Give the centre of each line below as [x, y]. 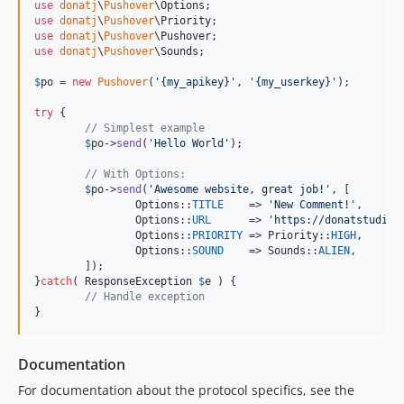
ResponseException [138, 281]
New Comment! [312, 204]
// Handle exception [145, 296]
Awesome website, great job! [239, 189]
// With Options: [135, 174]
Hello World [189, 143]
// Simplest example [145, 128]
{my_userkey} [293, 82]
